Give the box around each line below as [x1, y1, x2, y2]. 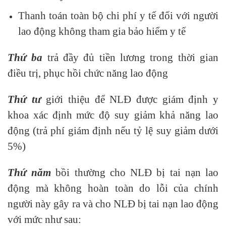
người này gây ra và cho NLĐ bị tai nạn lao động [8, 197, 218, 209]
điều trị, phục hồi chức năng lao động [8, 67, 168, 79]
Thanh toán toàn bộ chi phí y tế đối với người [18, 10, 218, 22]
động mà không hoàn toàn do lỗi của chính [8, 182, 218, 194]
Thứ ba [8, 51, 43, 64]
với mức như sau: [8, 213, 81, 225]
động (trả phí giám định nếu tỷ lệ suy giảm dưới [8, 124, 218, 136]
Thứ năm [8, 166, 51, 178]
